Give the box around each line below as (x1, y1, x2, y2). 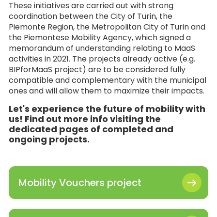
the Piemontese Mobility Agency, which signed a (9, 32, 191, 43)
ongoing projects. (9, 133, 90, 145)
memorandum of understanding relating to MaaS (9, 43, 195, 54)
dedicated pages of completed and (9, 123, 173, 135)
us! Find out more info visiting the (9, 113, 161, 125)
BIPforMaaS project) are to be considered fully (9, 64, 186, 75)
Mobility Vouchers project (18, 176, 141, 189)
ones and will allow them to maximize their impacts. (9, 85, 204, 96)
